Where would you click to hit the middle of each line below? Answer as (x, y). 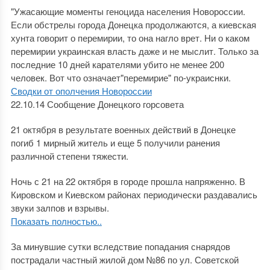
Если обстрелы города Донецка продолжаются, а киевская (133, 24)
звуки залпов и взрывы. (60, 208)
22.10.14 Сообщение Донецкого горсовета (97, 104)
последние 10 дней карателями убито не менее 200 (117, 64)
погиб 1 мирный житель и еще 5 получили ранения (115, 143)
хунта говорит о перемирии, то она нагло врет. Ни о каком (130, 38)
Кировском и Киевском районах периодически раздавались (134, 194)
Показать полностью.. (56, 221)
